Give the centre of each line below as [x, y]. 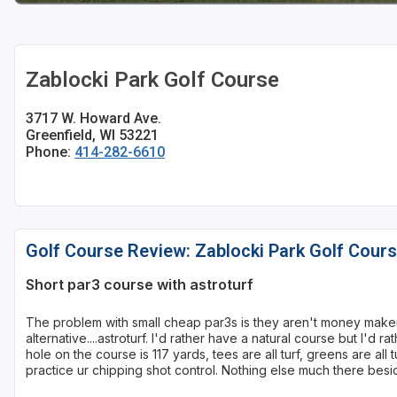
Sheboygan [72, 28]
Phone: [50, 152]
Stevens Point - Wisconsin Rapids [134, 62]
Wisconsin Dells [86, 96]
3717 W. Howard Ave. [93, 119]
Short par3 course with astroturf [140, 285]
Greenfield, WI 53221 [92, 136]
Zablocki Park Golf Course [152, 80]
